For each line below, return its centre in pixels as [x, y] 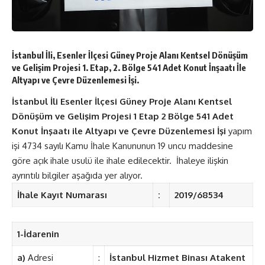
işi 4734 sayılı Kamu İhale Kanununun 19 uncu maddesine [122, 146]
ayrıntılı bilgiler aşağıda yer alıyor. [77, 176]
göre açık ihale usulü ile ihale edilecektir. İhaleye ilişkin [120, 161]
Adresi [39, 258]
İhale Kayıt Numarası [62, 195]
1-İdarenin [38, 234]
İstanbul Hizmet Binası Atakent [177, 258]
